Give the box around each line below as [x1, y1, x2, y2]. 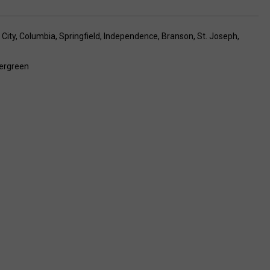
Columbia [19, 31, 55, 41]
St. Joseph [197, 31, 237, 41]
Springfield [59, 31, 100, 41]
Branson [162, 31, 193, 41]
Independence [104, 31, 158, 41]
